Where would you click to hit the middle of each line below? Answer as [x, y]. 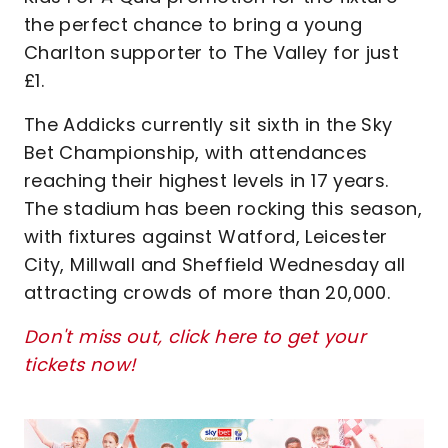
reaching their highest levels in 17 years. [206, 180]
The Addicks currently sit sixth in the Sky [208, 124]
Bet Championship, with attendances [196, 152]
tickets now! [80, 364]
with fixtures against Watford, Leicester [206, 236]
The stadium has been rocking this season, [223, 208]
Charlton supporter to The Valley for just [212, 52]
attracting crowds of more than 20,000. [207, 292]
